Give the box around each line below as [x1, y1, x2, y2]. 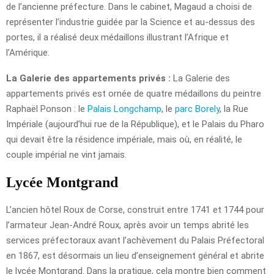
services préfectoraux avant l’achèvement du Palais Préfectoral [6, 234, 264, 246]
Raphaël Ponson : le [6, 103, 87, 114]
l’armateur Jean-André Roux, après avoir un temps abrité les [6, 219, 249, 231]
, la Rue [220, 103, 248, 114]
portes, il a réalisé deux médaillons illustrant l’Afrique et [6, 31, 229, 43]
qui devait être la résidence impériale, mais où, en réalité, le [6, 133, 242, 145]
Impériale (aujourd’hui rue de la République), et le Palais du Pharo [6, 118, 264, 130]
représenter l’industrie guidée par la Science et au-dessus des [6, 16, 255, 28]
